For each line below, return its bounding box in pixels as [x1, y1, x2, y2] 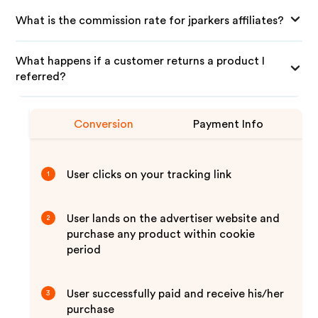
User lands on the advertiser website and [67, 213, 280, 224]
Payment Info [193, 119, 264, 130]
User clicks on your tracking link [67, 169, 232, 180]
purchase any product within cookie [67, 229, 256, 240]
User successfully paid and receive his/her [67, 288, 285, 300]
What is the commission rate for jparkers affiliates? [16, 14, 285, 26]
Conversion [74, 119, 134, 130]
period [67, 244, 102, 256]
